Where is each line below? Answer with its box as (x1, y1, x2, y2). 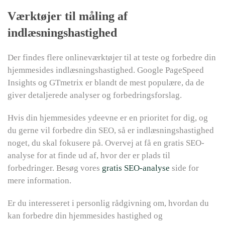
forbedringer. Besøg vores (8, 163, 102, 173)
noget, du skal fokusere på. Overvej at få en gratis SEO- (8, 138, 204, 148)
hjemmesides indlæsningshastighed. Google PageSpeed (8, 65, 204, 75)
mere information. (8, 176, 71, 185)
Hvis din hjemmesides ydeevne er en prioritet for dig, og (8, 113, 208, 123)
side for (170, 163, 199, 173)
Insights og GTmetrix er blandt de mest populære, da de (8, 78, 204, 87)
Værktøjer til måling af (8, 10, 128, 23)
